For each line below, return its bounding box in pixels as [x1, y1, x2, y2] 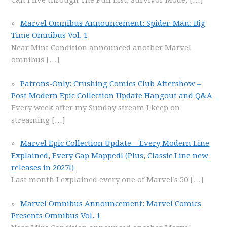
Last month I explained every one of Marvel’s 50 [11, 175, 191, 184]
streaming [11, 115, 52, 125]
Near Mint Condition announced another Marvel [11, 43, 192, 52]
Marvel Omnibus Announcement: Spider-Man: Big [20, 19, 206, 28]
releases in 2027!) [11, 163, 74, 172]
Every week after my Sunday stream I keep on [11, 103, 180, 112]
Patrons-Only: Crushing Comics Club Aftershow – [20, 79, 202, 88]
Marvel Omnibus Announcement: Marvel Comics [20, 199, 202, 208]
